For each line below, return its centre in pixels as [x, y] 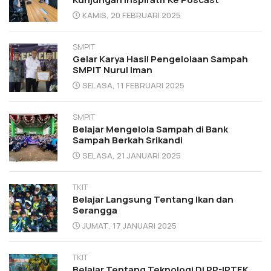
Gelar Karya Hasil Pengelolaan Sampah [160, 59]
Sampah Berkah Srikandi [128, 140]
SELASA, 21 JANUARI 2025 [132, 155]
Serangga [95, 210]
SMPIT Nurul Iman [113, 70]
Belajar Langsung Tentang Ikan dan [153, 199]
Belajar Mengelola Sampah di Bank [150, 129]
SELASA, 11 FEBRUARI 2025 [133, 85]
